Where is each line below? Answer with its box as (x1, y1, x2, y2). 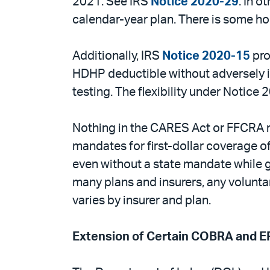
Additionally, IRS (72, 50, 162, 62)
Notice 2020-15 (162, 50, 250, 62)
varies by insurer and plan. (72, 195, 211, 207)
